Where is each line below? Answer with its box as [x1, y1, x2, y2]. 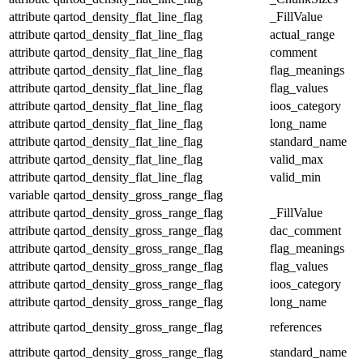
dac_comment [270, 223, 341, 237]
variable [9, 187, 49, 202]
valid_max [270, 152, 323, 166]
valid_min [270, 169, 321, 184]
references [270, 319, 322, 334]
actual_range [270, 27, 335, 41]
